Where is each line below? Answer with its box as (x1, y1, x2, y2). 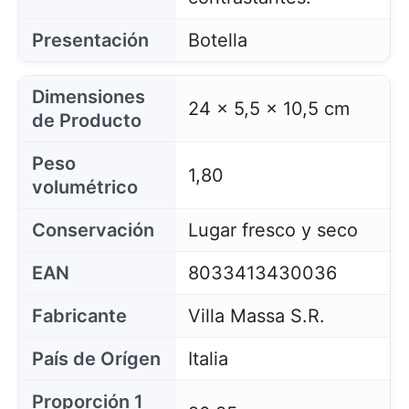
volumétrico (32, 175, 138, 198)
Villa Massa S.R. (187, 304, 325, 327)
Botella (187, 28, 247, 51)
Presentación (32, 28, 149, 51)
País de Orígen (32, 347, 161, 370)
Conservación (32, 218, 154, 241)
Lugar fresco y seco (187, 218, 358, 241)
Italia (187, 347, 228, 370)
